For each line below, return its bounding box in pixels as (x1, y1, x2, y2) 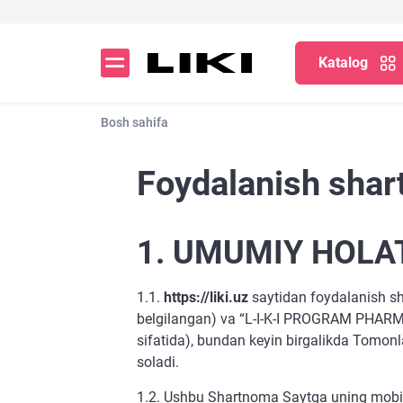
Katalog (318, 54, 368, 71)
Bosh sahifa (101, 115, 168, 130)
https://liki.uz (164, 289, 248, 306)
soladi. (137, 354, 179, 371)
